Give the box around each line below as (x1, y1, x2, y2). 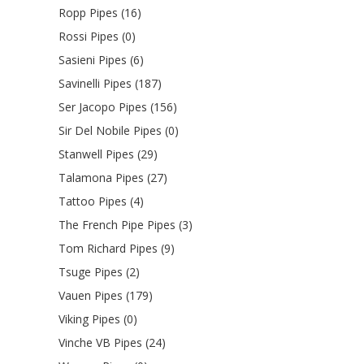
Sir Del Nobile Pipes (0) (58, 122, 179, 138)
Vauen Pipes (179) (58, 287, 153, 303)
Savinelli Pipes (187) (58, 75, 162, 91)
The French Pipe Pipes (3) (58, 216, 193, 232)
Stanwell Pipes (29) (58, 145, 158, 162)
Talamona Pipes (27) (58, 169, 167, 185)
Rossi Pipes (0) (58, 28, 136, 44)
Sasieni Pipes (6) (58, 51, 144, 67)
